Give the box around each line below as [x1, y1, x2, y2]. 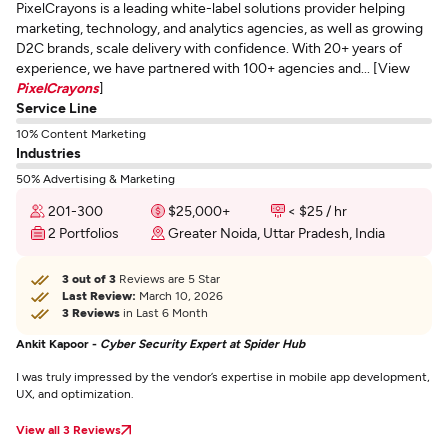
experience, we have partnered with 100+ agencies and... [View [16, 59, 410, 76]
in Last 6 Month [120, 305, 208, 319]
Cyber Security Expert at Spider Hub [100, 336, 305, 350]
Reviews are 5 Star [116, 271, 220, 285]
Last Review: [62, 288, 136, 302]
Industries [16, 144, 81, 161]
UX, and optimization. [16, 386, 134, 400]
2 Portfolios [48, 224, 119, 241]
